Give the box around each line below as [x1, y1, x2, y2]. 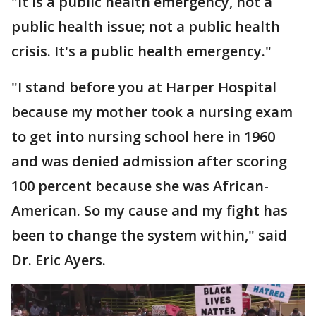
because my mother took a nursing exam [11, 102, 293, 121]
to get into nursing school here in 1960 [11, 127, 275, 146]
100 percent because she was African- [11, 176, 269, 195]
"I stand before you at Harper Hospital [11, 78, 276, 97]
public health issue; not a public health [11, 17, 280, 36]
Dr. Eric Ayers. [11, 250, 106, 269]
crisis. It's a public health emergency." [11, 42, 272, 61]
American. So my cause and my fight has [11, 201, 288, 220]
